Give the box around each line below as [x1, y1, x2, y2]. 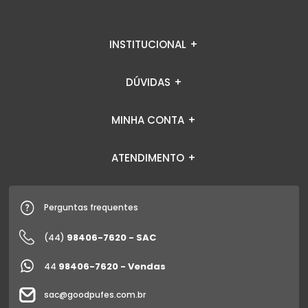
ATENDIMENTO [111, 151, 185, 165]
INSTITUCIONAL [109, 37, 187, 52]
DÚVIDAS [125, 75, 170, 89]
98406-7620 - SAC [67, 230, 157, 244]
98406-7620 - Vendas [58, 259, 166, 273]
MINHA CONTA [111, 113, 185, 127]
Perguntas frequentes [44, 201, 139, 213]
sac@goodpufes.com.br [44, 289, 146, 300]
